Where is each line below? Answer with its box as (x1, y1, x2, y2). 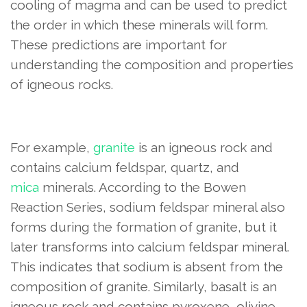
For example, (10, 140, 93, 156)
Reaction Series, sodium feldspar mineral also (10, 199, 285, 215)
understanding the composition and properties (10, 57, 293, 73)
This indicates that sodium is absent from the (10, 259, 283, 275)
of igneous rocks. (10, 77, 113, 93)
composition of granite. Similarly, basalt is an (10, 279, 277, 295)
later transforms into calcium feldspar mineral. (10, 239, 289, 255)
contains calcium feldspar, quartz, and (10, 160, 239, 175)
